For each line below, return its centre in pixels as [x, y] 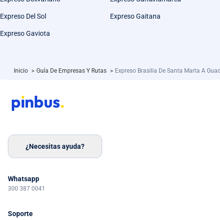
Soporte [20, 214]
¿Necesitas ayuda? [55, 146]
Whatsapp [24, 179]
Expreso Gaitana [135, 16]
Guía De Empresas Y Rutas [72, 71]
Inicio [22, 71]
